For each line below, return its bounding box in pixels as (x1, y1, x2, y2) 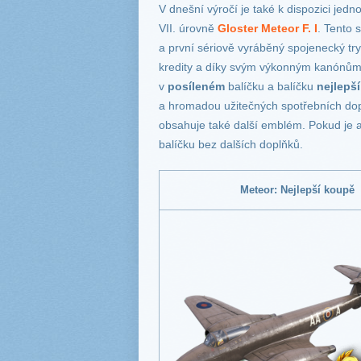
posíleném (168, 80, 225, 93)
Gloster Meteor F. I (218, 22, 317, 35)
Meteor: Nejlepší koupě (239, 184, 355, 197)
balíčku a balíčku (225, 80, 317, 93)
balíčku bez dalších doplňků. (159, 138, 303, 151)
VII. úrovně (159, 22, 218, 35)
